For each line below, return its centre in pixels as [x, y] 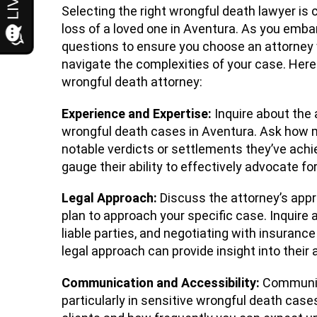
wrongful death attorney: [132, 81]
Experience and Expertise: [137, 113]
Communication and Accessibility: [162, 283]
